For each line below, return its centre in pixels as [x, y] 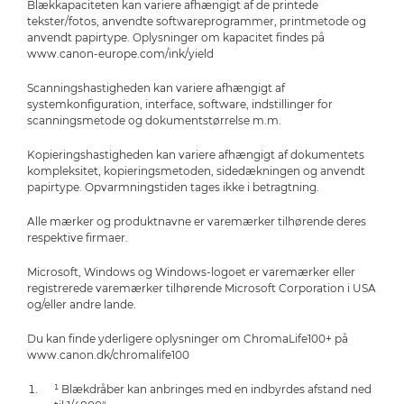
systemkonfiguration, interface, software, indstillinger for [180, 105]
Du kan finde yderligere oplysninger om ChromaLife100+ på [188, 339]
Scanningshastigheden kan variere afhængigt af [156, 88]
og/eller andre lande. [82, 305]
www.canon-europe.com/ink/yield [120, 54]
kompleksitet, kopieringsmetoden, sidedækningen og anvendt [196, 171]
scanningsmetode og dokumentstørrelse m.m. [154, 121]
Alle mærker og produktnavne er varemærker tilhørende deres [197, 222]
